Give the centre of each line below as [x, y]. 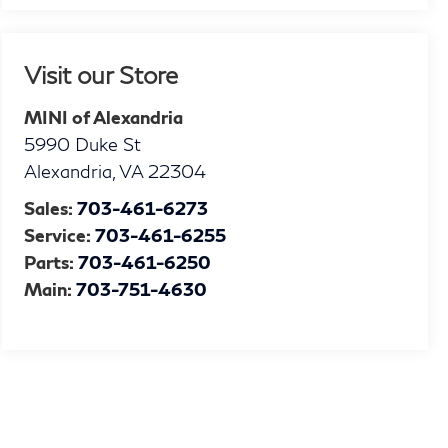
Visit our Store [101, 75]
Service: [60, 235]
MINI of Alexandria [104, 117]
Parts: [51, 262]
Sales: [51, 208]
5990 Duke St [83, 144]
